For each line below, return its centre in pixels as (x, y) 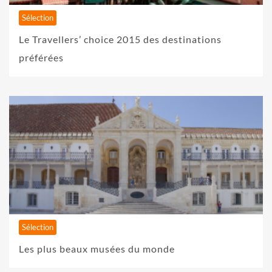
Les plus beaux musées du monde (97, 249)
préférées (41, 58)
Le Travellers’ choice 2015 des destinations (120, 39)
